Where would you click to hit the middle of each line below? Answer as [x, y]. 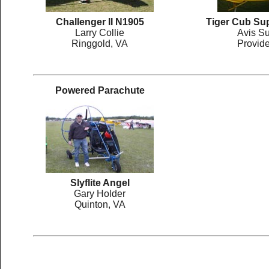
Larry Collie [100, 33]
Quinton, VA [100, 204]
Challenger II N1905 [100, 22]
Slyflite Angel [100, 183]
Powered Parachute [100, 90]
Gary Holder [100, 194]
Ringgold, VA [100, 44]
